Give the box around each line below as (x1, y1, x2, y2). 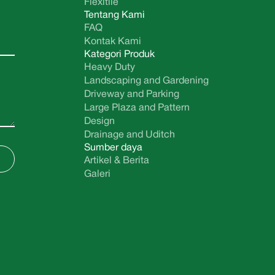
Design (83, 117, 115, 126)
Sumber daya (83, 144, 142, 153)
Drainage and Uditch (83, 131, 175, 140)
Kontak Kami (83, 37, 141, 47)
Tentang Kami (83, 11, 145, 20)
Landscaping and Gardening (83, 77, 209, 86)
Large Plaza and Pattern (83, 104, 190, 113)
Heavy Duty (83, 63, 135, 72)
